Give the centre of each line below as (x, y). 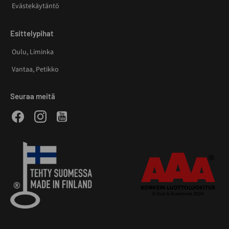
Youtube (79, 115)
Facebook (38, 115)
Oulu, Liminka (33, 52)
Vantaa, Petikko (35, 69)
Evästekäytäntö (36, 6)
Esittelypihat (32, 33)
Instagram (62, 115)
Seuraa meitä (33, 96)
